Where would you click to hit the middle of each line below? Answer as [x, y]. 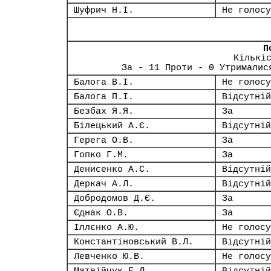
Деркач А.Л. [104, 184]
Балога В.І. [104, 82]
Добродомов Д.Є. [115, 198]
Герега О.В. [104, 140]
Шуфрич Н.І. [104, 10]
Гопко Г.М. [101, 155]
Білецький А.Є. [112, 126]
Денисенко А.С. [112, 169]
